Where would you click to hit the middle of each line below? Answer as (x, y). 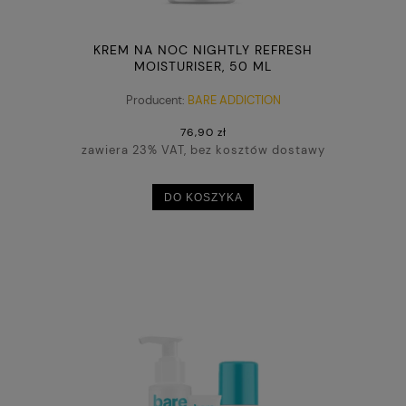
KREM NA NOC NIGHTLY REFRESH (203, 50)
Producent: (155, 100)
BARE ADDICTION (234, 100)
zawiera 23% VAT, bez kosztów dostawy (203, 150)
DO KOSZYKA (203, 198)
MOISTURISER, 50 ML (203, 67)
